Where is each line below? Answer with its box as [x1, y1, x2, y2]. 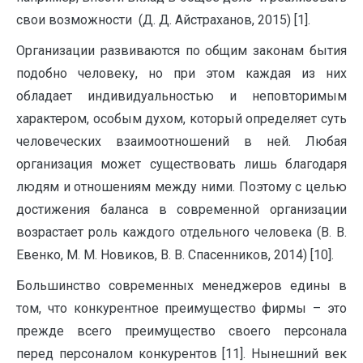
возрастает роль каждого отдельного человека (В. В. [16, 224, 347, 240]
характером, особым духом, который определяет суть [16, 111, 347, 126]
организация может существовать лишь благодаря [16, 156, 347, 172]
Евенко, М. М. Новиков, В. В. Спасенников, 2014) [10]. [16, 247, 334, 263]
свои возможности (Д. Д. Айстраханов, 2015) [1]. [16, 12, 310, 28]
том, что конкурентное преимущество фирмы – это [16, 301, 347, 316]
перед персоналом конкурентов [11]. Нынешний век [16, 346, 347, 361]
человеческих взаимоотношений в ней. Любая [16, 134, 347, 149]
